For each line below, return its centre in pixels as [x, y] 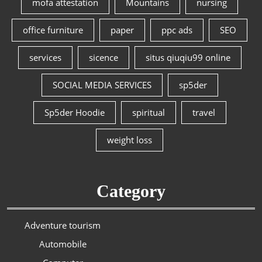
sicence [103, 57]
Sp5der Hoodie [74, 112]
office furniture [53, 30]
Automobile [63, 244]
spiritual [148, 112]
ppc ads [177, 30]
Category [131, 191]
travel [204, 112]
